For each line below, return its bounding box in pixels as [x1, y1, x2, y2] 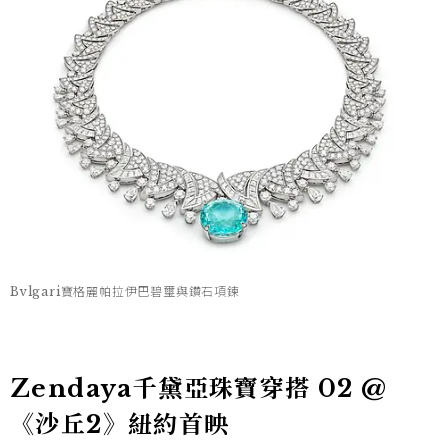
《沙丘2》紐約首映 [10, 409, 230, 439]
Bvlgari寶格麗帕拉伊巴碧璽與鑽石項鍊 [10, 283, 240, 299]
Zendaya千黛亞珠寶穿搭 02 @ [10, 373, 388, 403]
